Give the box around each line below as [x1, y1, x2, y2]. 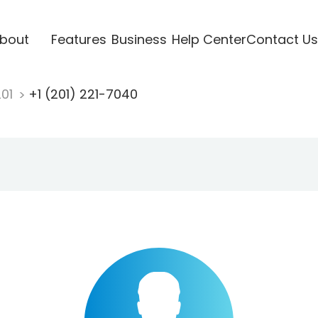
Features [50, 30, 106, 48]
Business [111, 30, 167, 48]
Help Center [171, 30, 246, 48]
